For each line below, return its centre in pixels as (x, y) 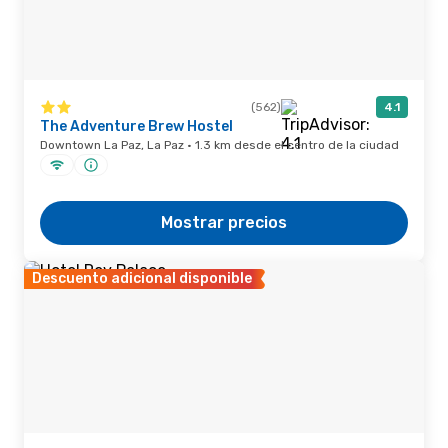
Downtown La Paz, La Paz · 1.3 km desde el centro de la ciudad (219, 145)
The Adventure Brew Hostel (136, 126)
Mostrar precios (224, 222)
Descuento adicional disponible (142, 278)
